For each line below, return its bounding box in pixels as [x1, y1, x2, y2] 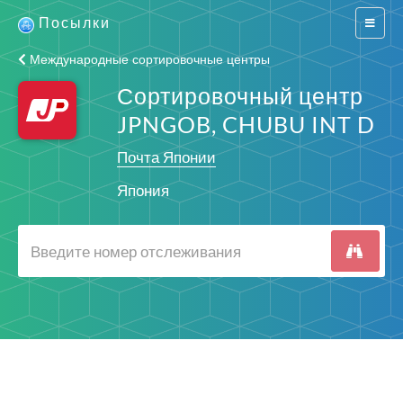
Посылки [39, 13, 111, 31]
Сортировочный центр [116, 82, 363, 109]
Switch [364, 15, 396, 29]
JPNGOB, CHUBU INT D [116, 111, 375, 138]
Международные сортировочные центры [26, 51, 270, 67]
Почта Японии [116, 148, 216, 166]
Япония [116, 181, 169, 200]
